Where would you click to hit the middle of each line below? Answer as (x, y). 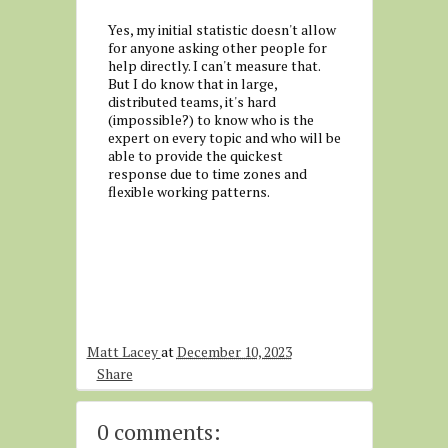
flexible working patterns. (188, 191)
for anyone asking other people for (217, 47)
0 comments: (158, 431)
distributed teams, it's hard (191, 101)
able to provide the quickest (195, 155)
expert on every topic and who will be (224, 137)
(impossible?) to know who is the (210, 119)
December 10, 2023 (234, 351)
